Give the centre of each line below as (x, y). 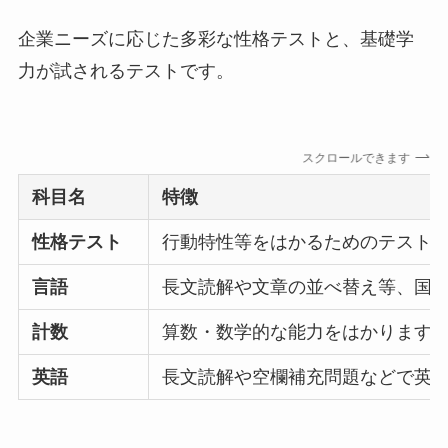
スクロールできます (353, 157)
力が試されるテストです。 (125, 70)
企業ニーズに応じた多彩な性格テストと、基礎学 (215, 38)
